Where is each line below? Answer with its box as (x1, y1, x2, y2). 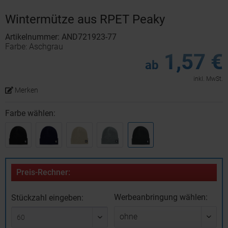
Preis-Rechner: (16, 167, 70, 177)
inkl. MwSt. (193, 75, 223, 82)
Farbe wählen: (5, 108, 55, 118)
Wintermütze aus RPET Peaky (5, 12, 165, 26)
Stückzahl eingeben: (11, 193, 83, 203)
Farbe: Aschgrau (5, 42, 63, 51)
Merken (14, 86, 38, 94)
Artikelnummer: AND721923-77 (5, 32, 117, 42)
